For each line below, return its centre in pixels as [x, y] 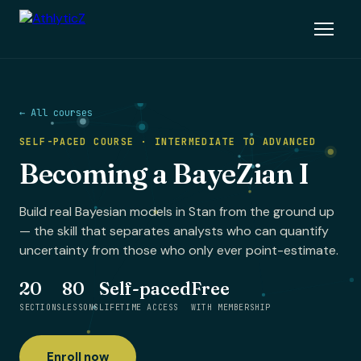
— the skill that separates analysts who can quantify [174, 231]
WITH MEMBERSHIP [231, 307]
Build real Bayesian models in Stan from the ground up [177, 212]
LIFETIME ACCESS [139, 307]
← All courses [56, 113]
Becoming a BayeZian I [164, 174]
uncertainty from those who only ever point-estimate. [179, 250]
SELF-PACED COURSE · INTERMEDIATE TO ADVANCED [168, 141]
